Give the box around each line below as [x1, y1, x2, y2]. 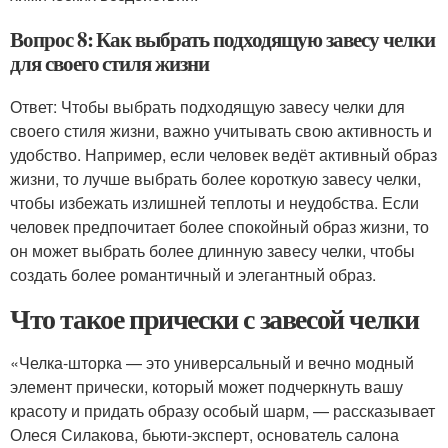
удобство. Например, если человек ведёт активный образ [10, 143, 437, 166]
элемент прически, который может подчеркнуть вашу [10, 375, 403, 398]
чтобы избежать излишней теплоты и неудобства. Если [10, 191, 419, 214]
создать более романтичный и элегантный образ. [10, 263, 376, 286]
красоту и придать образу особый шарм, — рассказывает [10, 399, 435, 422]
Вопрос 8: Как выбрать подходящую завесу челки [10, 24, 435, 54]
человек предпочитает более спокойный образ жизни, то [10, 215, 429, 238]
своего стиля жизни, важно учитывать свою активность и [10, 119, 432, 142]
